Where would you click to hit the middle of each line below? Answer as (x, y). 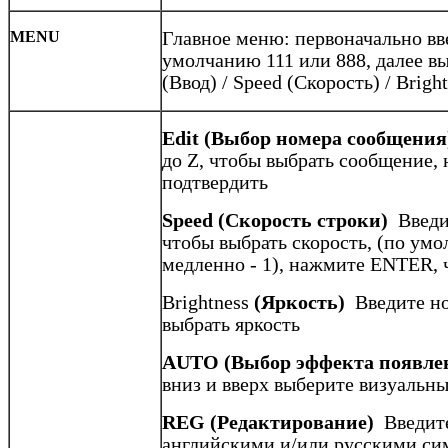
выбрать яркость (231, 324)
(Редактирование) (289, 422)
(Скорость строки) (303, 220)
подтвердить (215, 182)
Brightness (205, 302)
